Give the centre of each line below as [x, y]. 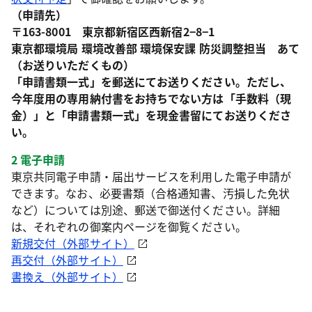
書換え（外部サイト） [67, 276]
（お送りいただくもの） [73, 65]
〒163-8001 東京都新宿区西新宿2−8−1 [113, 31]
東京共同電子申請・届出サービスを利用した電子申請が [151, 176]
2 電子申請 [38, 159]
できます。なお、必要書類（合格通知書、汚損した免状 [150, 193]
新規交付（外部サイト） [73, 243]
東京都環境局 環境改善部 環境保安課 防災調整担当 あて [156, 48]
